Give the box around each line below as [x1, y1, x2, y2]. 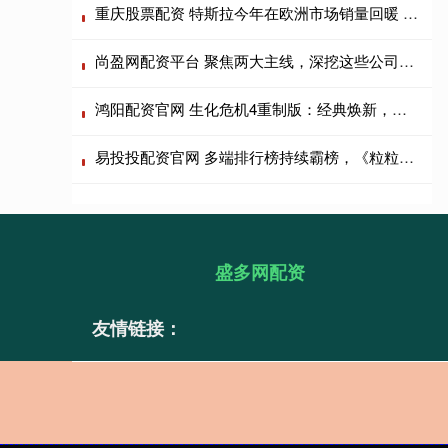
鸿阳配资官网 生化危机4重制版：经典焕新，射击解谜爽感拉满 [392, 97, 408, 119]
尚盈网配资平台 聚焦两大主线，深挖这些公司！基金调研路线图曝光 [398, 49, 414, 71]
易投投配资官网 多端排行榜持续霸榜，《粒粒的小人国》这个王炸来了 [398, 145, 414, 167]
